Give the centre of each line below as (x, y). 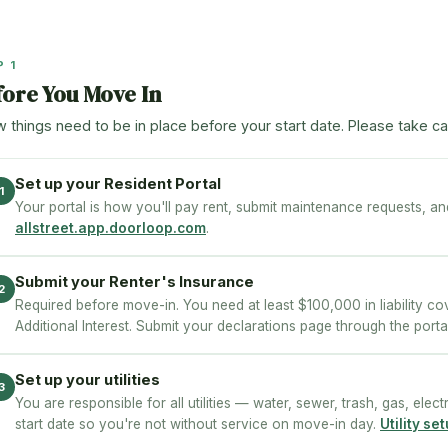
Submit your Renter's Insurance (134, 282)
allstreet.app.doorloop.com (110, 228)
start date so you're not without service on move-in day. (197, 424)
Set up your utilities (87, 380)
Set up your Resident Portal (118, 184)
